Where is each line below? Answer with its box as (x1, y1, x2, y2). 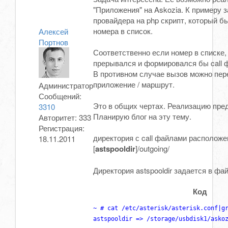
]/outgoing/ (135, 143, 169, 154)
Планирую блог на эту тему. (93, 111, 191, 122)
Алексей (39, 26, 68, 37)
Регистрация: (39, 123, 84, 134)
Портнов (39, 37, 68, 48)
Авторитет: (39, 112, 79, 123)
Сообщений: (39, 91, 81, 102)
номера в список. (93, 25, 153, 37)
